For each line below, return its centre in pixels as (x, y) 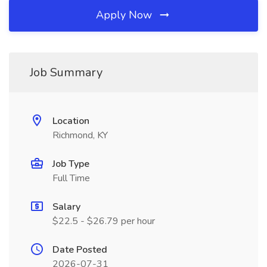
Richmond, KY (80, 135)
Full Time (71, 178)
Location (71, 121)
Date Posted (80, 250)
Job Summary (66, 72)
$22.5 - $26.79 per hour (104, 221)
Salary (66, 207)
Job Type (71, 164)
